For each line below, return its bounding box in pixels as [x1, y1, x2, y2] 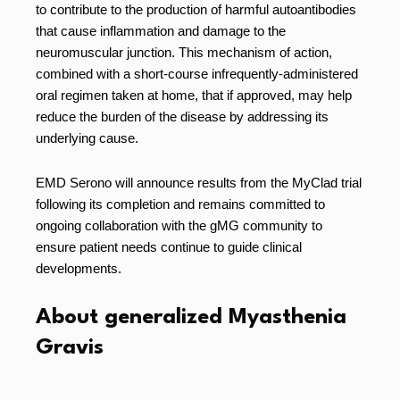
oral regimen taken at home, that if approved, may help [36, 87, 352, 103]
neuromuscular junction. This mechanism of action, [36, 45, 332, 60]
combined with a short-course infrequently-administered [36, 66, 358, 81]
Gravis [36, 337, 104, 359]
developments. [36, 261, 121, 276]
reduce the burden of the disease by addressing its [36, 109, 329, 124]
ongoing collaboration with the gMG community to [36, 218, 322, 233]
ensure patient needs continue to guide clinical [36, 239, 302, 254]
